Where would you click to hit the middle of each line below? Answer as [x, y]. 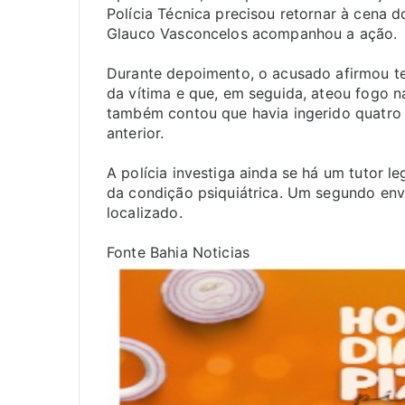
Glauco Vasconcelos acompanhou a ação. [252, 33]
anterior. [136, 133]
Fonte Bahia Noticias [181, 252]
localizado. [145, 212]
